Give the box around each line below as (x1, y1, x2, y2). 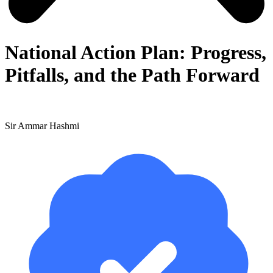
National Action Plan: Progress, (5, 41, 266, 64)
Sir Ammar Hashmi (5, 120, 79, 131)
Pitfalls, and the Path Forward (5, 64, 260, 87)
